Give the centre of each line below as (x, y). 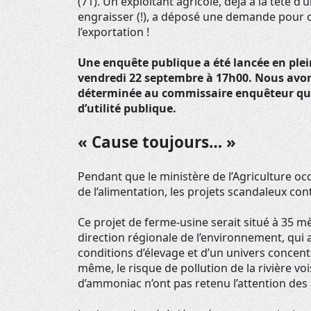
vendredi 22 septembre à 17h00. (165, 78)
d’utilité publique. (127, 109)
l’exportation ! (114, 32)
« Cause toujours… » (157, 142)
